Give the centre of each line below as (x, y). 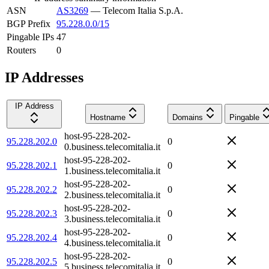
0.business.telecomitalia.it (112, 147)
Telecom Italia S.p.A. (143, 10)
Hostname (107, 117)
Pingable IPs (30, 37)
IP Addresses (44, 77)
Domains (188, 117)
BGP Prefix (29, 23)
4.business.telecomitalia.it (112, 243)
